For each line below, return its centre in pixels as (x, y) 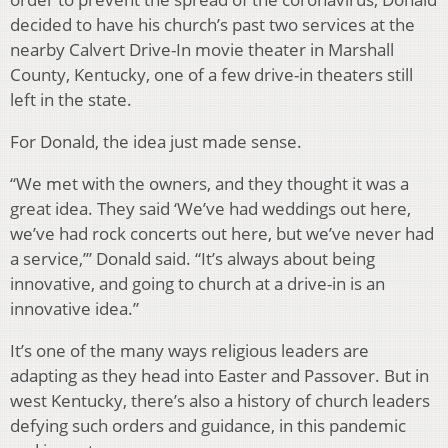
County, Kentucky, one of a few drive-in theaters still (211, 74)
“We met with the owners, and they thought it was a (209, 183)
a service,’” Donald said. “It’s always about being (192, 258)
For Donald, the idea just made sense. (156, 141)
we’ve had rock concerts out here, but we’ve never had (222, 233)
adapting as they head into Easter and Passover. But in (219, 375)
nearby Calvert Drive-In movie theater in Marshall (202, 49)
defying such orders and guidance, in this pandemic (208, 425)
